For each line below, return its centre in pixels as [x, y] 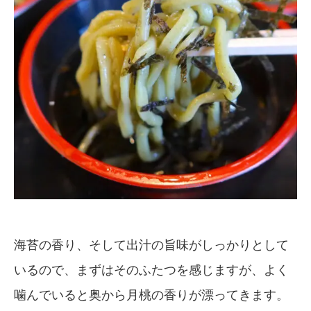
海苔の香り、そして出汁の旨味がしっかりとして [151, 245]
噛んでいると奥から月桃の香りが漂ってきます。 [151, 295]
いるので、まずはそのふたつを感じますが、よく [151, 270]
